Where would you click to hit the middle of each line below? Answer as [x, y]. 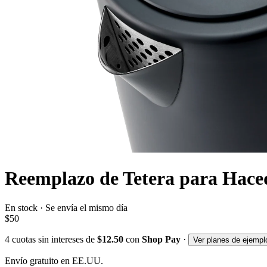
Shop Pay [161, 239]
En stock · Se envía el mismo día [66, 207]
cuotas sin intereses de [53, 239]
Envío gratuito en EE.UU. [54, 260]
